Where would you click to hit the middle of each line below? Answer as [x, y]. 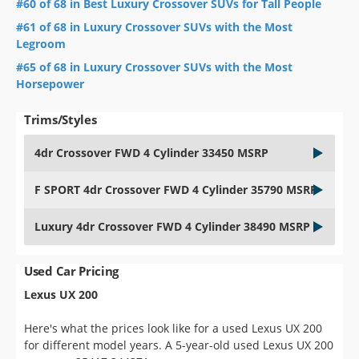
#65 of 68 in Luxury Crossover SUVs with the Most [154, 67]
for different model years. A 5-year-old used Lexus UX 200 [179, 345]
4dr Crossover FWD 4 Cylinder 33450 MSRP [151, 152]
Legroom [41, 43]
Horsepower [50, 83]
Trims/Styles [61, 119]
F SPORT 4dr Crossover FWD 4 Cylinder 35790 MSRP [176, 189]
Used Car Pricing [72, 270]
